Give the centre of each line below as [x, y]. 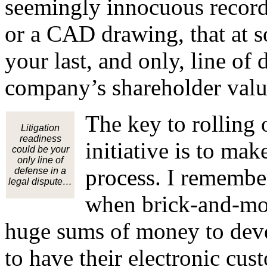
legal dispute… [40, 182]
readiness [40, 139]
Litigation [40, 128]
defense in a [40, 171]
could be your [40, 150]
